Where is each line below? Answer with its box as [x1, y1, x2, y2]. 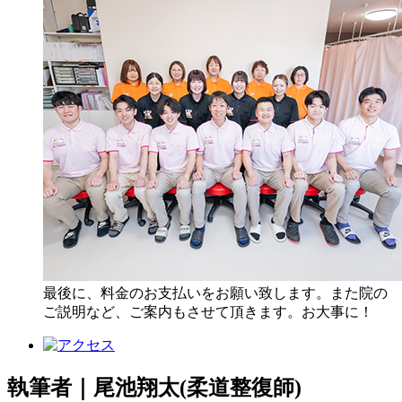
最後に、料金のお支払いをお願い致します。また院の [43, 284, 388, 301]
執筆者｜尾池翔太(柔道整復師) [7, 375, 301, 399]
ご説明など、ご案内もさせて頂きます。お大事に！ [43, 303, 373, 319]
